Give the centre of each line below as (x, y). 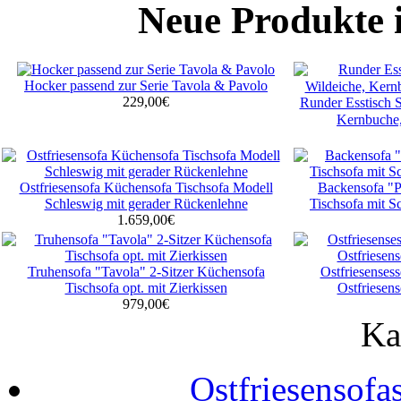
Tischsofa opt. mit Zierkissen (146, 287)
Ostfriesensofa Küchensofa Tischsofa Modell (146, 187)
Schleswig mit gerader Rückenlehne (146, 203)
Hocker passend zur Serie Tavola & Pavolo (146, 85)
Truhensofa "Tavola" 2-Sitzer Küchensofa (146, 271)
